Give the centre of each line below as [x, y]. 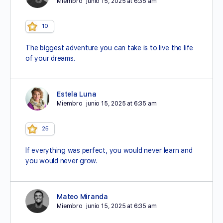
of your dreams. [50, 58]
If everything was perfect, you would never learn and [109, 150]
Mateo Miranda [82, 197]
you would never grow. [61, 161]
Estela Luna [77, 94]
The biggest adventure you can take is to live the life [110, 48]
